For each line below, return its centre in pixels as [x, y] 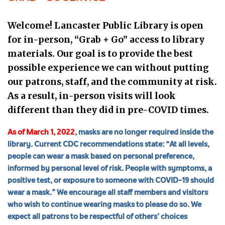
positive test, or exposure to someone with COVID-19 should [111, 181]
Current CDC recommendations [89, 145]
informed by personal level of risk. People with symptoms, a [110, 169]
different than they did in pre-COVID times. [108, 110]
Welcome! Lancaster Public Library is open [105, 26]
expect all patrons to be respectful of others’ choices [97, 217]
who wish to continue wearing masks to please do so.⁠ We [104, 205]
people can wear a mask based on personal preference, [101, 157]
